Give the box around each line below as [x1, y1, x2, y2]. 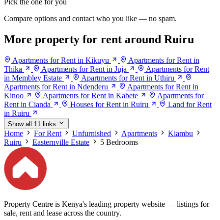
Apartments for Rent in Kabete [43, 91, 138, 100]
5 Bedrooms [100, 138, 138, 147]
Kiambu [168, 129, 193, 138]
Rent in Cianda [4, 100, 51, 109]
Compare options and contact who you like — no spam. [4, 14, 177, 23]
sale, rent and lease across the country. [4, 208, 121, 217]
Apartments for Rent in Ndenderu [4, 82, 108, 91]
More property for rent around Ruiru [4, 33, 194, 46]
